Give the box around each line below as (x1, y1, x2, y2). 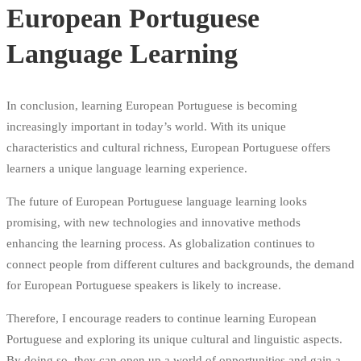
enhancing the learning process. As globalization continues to (6, 236, 315, 250)
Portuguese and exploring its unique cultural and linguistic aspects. (6, 332, 342, 346)
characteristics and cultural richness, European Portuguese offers (6, 140, 330, 154)
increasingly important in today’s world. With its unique (6, 119, 286, 133)
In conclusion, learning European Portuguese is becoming (6, 98, 297, 112)
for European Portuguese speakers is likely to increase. (6, 278, 281, 292)
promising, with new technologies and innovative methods (6, 215, 301, 229)
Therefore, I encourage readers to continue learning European (6, 311, 317, 325)
